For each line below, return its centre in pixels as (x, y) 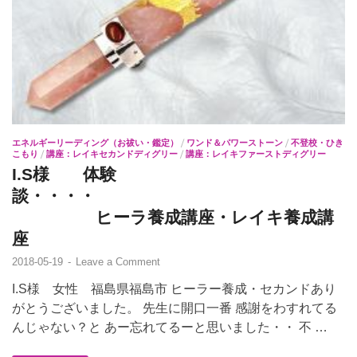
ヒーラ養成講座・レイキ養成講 (173, 218)
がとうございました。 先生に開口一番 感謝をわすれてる (175, 308)
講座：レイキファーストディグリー (256, 154)
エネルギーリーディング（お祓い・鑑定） (95, 143)
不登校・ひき (317, 143)
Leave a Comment (118, 262)
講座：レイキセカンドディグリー (112, 154)
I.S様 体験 (64, 175)
